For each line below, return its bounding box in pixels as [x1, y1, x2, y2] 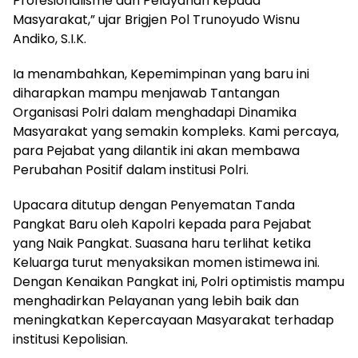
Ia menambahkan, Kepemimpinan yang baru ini [13, 65, 309, 84]
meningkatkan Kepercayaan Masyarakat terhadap [13, 311, 334, 330]
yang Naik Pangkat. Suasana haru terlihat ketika [13, 234, 311, 253]
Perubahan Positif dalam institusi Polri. [13, 161, 249, 180]
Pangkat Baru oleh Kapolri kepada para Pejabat [13, 215, 312, 234]
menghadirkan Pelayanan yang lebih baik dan [13, 292, 299, 311]
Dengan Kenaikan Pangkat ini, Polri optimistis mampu [13, 272, 344, 292]
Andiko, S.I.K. [13, 30, 86, 49]
